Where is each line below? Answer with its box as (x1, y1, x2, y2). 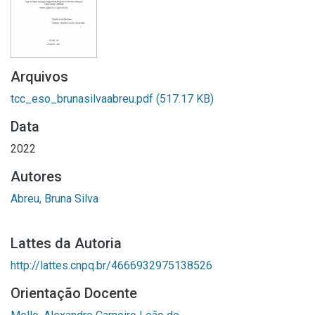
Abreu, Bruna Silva (11, 192, 98, 205)
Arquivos (11, 68, 68, 85)
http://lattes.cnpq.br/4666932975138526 (11, 259, 212, 272)
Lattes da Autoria (11, 235, 122, 252)
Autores (11, 168, 62, 185)
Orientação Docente (11, 285, 137, 302)
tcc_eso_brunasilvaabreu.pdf (11, 92, 156, 105)
